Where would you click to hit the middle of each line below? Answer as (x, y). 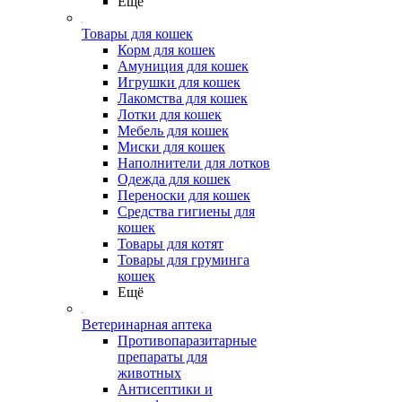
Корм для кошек (166, 50)
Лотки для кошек (170, 114)
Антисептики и (165, 389)
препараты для (162, 357)
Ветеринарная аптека (147, 324)
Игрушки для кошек (179, 82)
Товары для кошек (137, 34)
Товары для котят (170, 244)
